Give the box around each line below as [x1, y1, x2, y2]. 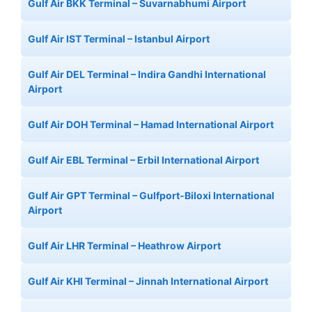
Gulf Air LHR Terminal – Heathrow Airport [28, 240, 221, 252]
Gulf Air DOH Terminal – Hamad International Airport [28, 118, 274, 131]
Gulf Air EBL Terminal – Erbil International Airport [28, 154, 259, 166]
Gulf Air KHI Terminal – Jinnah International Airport [28, 275, 268, 288]
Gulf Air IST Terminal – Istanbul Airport [28, 33, 210, 45]
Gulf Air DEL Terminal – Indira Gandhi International [28, 68, 266, 81]
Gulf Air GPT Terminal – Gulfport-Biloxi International [28, 189, 274, 202]
